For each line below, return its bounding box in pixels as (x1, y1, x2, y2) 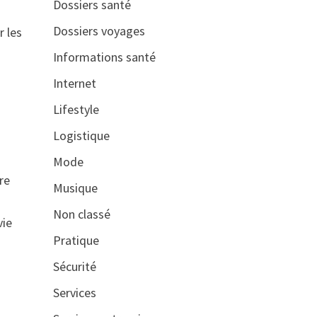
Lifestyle (52, 101, 99, 118)
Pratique (52, 232, 99, 249)
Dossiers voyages (52, 23, 145, 40)
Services (52, 284, 96, 301)
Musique (52, 180, 98, 197)
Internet (52, 75, 96, 92)
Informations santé (52, 49, 156, 66)
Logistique (52, 127, 110, 144)
